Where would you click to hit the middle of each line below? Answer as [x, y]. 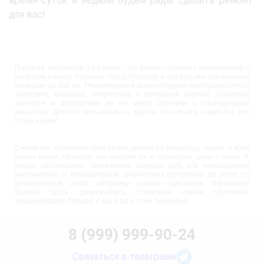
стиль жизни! [36, 121]
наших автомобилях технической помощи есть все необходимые [132, 165]
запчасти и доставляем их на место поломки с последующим [132, 103]
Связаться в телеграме [124, 257]
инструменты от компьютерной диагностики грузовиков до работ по [132, 174]
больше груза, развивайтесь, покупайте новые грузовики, [132, 192]
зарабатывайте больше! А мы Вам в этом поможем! [101, 201]
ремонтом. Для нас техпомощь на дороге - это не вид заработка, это [132, 112]
